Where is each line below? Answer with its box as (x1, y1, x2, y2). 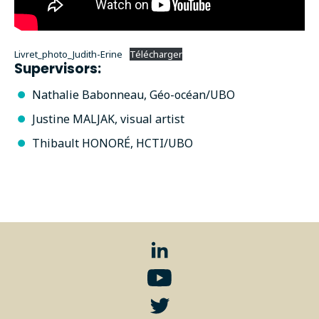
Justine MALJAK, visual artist (32, 110, 184, 127)
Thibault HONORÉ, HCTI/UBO (32, 135, 193, 151)
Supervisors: (14, 58, 101, 78)
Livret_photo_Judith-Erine (14, 47, 122, 61)
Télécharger (129, 47, 182, 61)
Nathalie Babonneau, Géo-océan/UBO (32, 86, 235, 103)
